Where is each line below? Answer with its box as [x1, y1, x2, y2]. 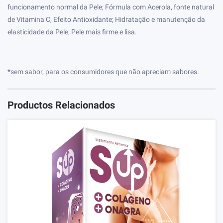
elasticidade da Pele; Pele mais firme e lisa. [7, 28, 137, 36]
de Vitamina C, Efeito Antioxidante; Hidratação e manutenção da [7, 15, 205, 24]
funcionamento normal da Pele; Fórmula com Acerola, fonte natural [7, 3, 214, 11]
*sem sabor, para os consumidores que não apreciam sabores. [7, 68, 199, 76]
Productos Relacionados [7, 99, 115, 111]
